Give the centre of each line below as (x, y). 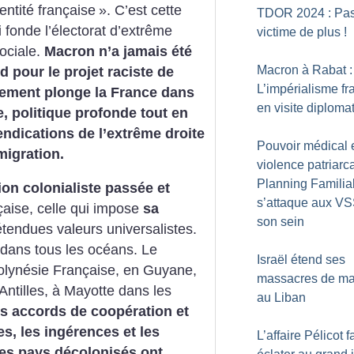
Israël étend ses (301, 260)
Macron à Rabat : (305, 70)
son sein (281, 222)
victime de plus (299, 32)
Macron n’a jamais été (118, 51)
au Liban (281, 298)
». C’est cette (140, 10)
